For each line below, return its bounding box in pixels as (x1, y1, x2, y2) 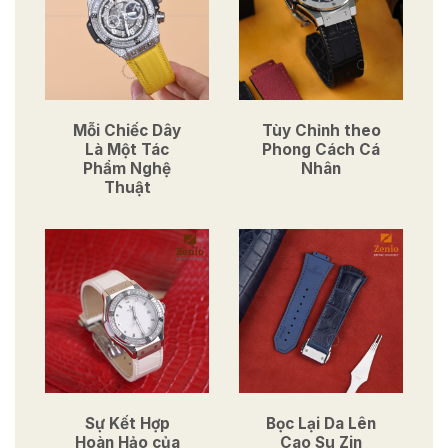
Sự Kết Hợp (84, 414, 170, 434)
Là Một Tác (85, 140, 169, 160)
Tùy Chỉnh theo (261, 121, 381, 141)
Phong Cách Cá (262, 140, 380, 160)
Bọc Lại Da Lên (266, 414, 376, 434)
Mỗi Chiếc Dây (73, 121, 181, 141)
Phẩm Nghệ (83, 159, 171, 179)
